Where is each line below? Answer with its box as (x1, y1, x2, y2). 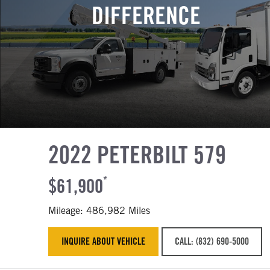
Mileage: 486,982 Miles (48, 205, 150, 216)
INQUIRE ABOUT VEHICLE (61, 236, 146, 247)
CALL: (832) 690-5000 (175, 236, 249, 247)
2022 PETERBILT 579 (48, 140, 226, 169)
